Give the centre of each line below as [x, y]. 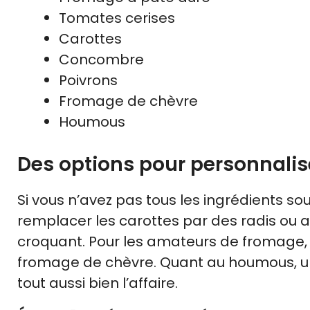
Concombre [101, 60]
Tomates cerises [117, 18]
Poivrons [88, 81]
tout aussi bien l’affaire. [98, 283]
